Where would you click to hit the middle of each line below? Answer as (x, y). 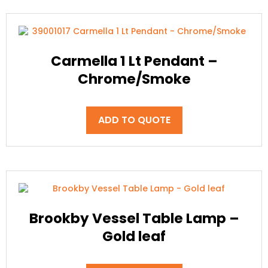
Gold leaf (134, 236)
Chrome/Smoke (134, 79)
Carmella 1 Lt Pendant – (134, 61)
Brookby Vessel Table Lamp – (134, 218)
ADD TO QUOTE (134, 120)
